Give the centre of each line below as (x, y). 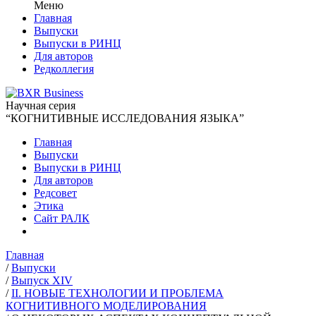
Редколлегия (64, 68)
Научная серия (41, 105)
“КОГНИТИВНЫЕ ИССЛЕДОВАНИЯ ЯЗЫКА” (125, 118)
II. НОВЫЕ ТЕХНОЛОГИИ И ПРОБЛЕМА (117, 293)
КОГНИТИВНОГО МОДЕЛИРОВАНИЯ (106, 305)
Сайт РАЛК (62, 218)
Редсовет (55, 193)
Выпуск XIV (42, 280)
